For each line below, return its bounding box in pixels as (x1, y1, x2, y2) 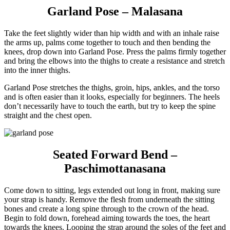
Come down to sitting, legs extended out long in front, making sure (4, 186, 220, 195)
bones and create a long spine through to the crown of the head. (4, 204, 209, 214)
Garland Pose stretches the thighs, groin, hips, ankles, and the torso (4, 83, 220, 92)
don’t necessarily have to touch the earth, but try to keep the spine (4, 102, 216, 111)
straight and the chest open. (4, 111, 92, 120)
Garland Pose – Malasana (47, 5, 183, 18)
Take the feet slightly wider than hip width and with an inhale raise (4, 29, 219, 38)
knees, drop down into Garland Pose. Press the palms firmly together (4, 47, 226, 56)
